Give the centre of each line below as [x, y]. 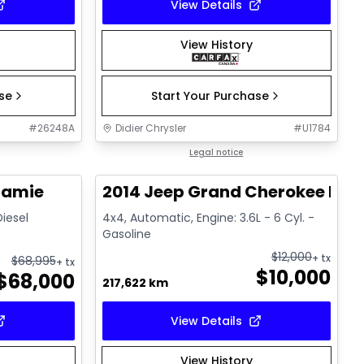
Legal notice [217, 153]
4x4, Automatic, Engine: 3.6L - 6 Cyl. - [208, 218]
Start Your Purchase [210, 96]
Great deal [140, 154]
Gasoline [126, 234]
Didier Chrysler [150, 128]
